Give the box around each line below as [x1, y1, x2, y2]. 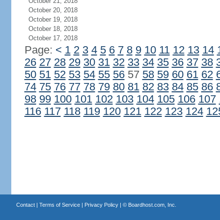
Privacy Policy [84, 202, 118, 208]
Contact [16, 202, 35, 208]
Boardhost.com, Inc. [128, 202, 176, 208]
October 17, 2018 [28, 34, 78, 42]
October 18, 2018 [28, 25, 78, 32]
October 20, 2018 [28, 6, 78, 14]
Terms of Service [39, 202, 80, 208]
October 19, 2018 [28, 16, 78, 23]
